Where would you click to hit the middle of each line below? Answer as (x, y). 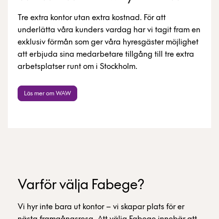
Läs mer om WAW (47, 93)
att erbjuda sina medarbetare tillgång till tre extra (106, 54)
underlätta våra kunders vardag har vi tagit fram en (109, 30)
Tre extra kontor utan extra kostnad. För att (92, 18)
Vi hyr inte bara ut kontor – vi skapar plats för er (101, 207)
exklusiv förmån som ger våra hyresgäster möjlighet (108, 42)
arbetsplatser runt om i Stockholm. (77, 66)
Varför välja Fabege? (81, 185)
